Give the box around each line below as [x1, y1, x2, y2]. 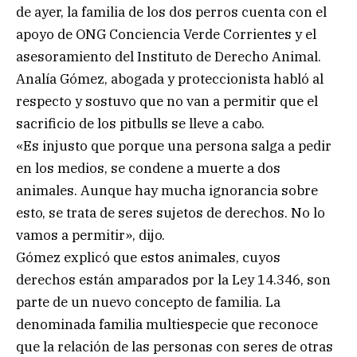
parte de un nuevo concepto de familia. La [16, 293, 280, 312]
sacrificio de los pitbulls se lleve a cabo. [16, 115, 265, 133]
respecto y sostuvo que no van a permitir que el [16, 92, 318, 111]
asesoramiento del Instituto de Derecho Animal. [16, 48, 321, 66]
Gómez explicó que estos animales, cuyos [16, 249, 280, 267]
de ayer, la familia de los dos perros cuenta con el [16, 3, 327, 22]
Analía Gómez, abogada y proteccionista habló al [16, 70, 324, 88]
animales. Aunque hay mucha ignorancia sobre [16, 182, 318, 200]
